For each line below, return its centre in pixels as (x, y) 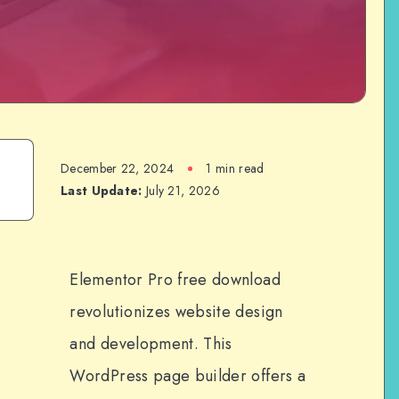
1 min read (235, 168)
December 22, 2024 (118, 168)
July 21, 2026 (181, 191)
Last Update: (102, 191)
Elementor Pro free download (175, 280)
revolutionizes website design (176, 312)
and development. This (151, 344)
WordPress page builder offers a (188, 376)
